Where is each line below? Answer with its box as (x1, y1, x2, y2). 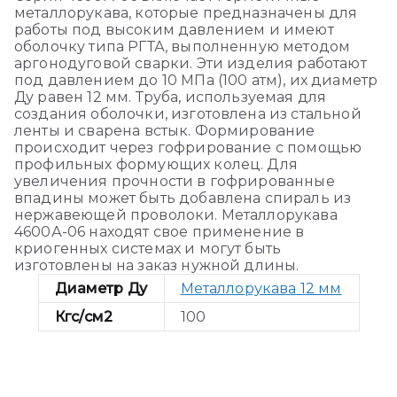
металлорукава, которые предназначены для (14, 4, 358, 21)
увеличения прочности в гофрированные (14, 173, 335, 190)
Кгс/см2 (54, 308, 113, 325)
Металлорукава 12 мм (180, 280, 342, 297)
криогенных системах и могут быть (14, 240, 282, 257)
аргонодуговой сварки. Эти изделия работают (14, 55, 367, 72)
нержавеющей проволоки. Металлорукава (14, 206, 338, 223)
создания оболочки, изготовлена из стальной (14, 105, 362, 122)
